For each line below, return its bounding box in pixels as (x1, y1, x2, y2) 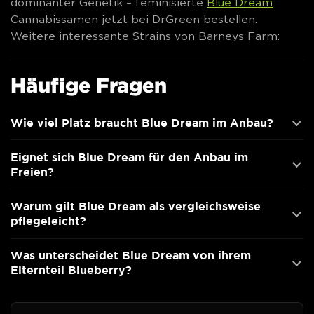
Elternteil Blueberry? (11, 264, 132, 277)
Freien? (11, 165, 54, 178)
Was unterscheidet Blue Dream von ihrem (11, 249, 251, 262)
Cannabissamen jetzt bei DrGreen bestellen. (11, 13, 257, 25)
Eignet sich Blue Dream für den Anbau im (11, 150, 248, 163)
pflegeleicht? (11, 214, 86, 228)
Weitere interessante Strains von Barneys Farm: (11, 29, 280, 42)
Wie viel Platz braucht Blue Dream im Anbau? (11, 116, 273, 129)
